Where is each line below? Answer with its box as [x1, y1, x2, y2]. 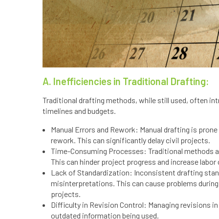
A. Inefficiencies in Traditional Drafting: [43, 75, 209, 87]
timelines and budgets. [43, 106, 116, 115]
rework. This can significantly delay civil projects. [51, 135, 210, 145]
